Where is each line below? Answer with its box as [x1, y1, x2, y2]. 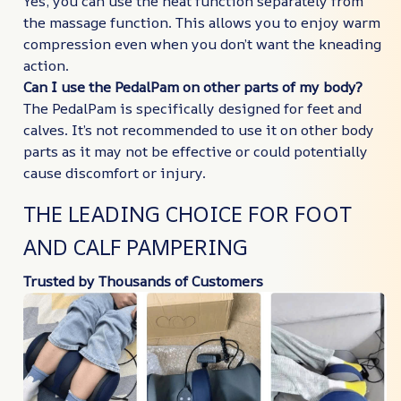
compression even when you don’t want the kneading [23, 34, 381, 55]
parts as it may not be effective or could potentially [23, 141, 368, 162]
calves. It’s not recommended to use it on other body [23, 120, 374, 141]
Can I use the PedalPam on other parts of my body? [23, 77, 363, 98]
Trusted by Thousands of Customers [23, 270, 263, 291]
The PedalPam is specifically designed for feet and [23, 98, 362, 119]
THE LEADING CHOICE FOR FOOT [23, 200, 352, 229]
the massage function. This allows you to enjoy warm [23, 13, 380, 33]
